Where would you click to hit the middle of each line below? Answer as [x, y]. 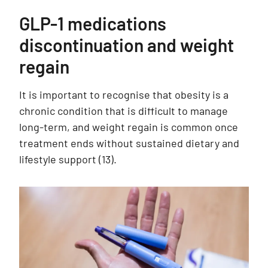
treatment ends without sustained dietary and [129, 143]
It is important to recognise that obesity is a [124, 94]
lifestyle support [59, 159]
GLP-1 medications [93, 23]
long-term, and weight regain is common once [129, 127]
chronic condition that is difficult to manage [124, 110]
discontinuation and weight [127, 45]
